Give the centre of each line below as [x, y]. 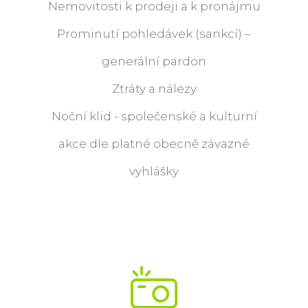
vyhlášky [154, 171]
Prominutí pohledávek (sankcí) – [154, 33]
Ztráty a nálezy [154, 88]
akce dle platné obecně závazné [154, 143]
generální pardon [154, 61]
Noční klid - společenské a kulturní [154, 116]
